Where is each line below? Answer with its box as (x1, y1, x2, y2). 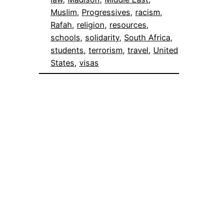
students (51, 45, 84, 55)
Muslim (51, 7, 77, 17)
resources (109, 19, 146, 30)
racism (135, 7, 160, 17)
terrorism (89, 45, 123, 55)
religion (77, 19, 105, 30)
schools (51, 32, 80, 42)
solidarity (85, 32, 119, 42)
